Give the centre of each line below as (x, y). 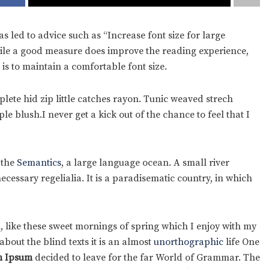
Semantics (39, 163)
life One (241, 242)
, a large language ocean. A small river (145, 163)
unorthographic (189, 242)
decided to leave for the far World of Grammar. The (146, 258)
